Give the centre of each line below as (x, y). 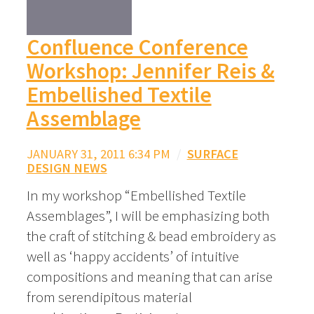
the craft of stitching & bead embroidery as (151, 235)
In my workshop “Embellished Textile (136, 195)
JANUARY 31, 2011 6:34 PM (98, 153)
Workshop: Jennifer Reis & (150, 71)
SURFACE (212, 153)
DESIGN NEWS (67, 168)
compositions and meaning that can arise (149, 276)
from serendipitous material (109, 296)
